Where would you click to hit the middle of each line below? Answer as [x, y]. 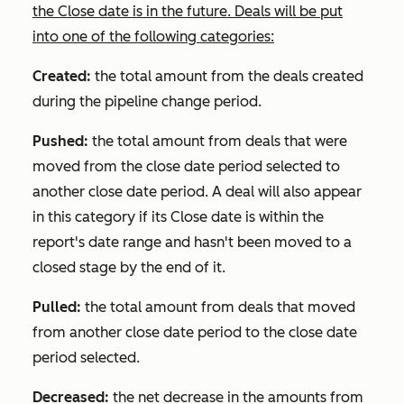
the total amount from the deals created [227, 77]
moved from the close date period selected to [186, 167]
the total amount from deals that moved [218, 308]
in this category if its [101, 217]
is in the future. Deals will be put [236, 12]
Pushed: [60, 142]
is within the [283, 217]
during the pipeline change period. [147, 102]
